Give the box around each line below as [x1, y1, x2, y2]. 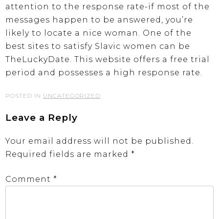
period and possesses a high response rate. [5, 68, 203, 78]
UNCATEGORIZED [43, 92, 101, 100]
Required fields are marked [5, 149, 131, 159]
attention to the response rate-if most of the [5, 2, 210, 12]
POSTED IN [5, 92, 44, 100]
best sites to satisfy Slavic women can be [5, 42, 191, 51]
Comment [5, 174, 54, 184]
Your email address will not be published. [5, 136, 194, 146]
